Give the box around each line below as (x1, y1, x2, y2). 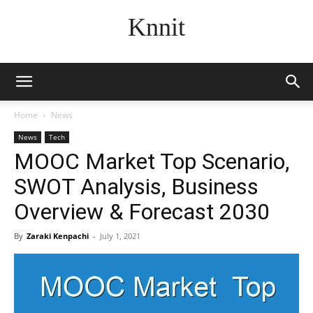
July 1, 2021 (100, 231, 140, 241)
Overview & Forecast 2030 (14, 198, 270, 225)
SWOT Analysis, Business (14, 173, 259, 200)
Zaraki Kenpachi (27, 231, 89, 241)
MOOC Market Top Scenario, (14, 148, 289, 175)
